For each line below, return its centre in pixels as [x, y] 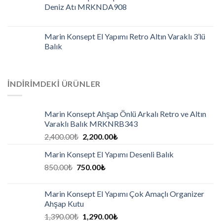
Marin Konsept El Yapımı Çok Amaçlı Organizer [124, 194]
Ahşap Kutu [64, 204]
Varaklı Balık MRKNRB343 [91, 124]
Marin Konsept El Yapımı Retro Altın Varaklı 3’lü [125, 36]
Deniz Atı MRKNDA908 [86, 6]
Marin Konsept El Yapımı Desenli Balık [109, 154]
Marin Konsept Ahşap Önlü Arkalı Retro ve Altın [125, 114]
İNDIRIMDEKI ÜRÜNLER [54, 83]
